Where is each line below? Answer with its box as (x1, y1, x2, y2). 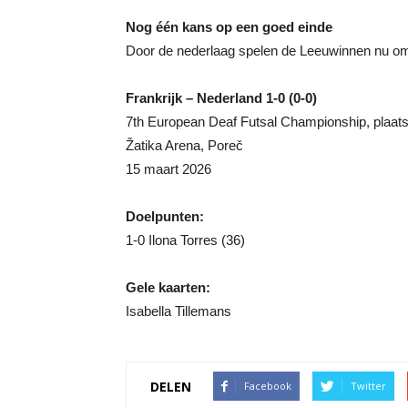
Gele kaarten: (126, 280, 210, 295)
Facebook (244, 379, 291, 393)
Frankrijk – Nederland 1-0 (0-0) (126, 90, 317, 106)
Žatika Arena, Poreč (126, 138, 243, 153)
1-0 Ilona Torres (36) (126, 232, 245, 248)
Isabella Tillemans (126, 303, 231, 319)
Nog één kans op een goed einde (126, 19, 332, 35)
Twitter (351, 379, 386, 393)
